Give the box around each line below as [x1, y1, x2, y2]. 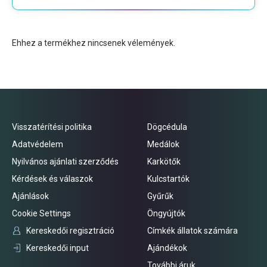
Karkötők [147, 156, 181, 166]
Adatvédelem [12, 139, 63, 149]
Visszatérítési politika [12, 122, 92, 132]
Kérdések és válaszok [12, 173, 93, 184]
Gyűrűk [147, 191, 173, 201]
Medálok [147, 139, 179, 149]
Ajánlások [12, 191, 49, 201]
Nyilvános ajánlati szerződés [12, 156, 119, 166]
